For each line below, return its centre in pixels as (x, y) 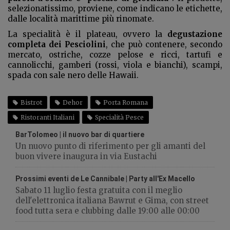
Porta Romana (126, 102)
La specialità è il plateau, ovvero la (88, 34)
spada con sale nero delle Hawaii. (73, 75)
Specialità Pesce (119, 117)
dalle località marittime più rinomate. (81, 19)
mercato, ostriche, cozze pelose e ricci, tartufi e (115, 55)
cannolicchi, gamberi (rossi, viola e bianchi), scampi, (115, 65)
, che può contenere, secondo (164, 44)
